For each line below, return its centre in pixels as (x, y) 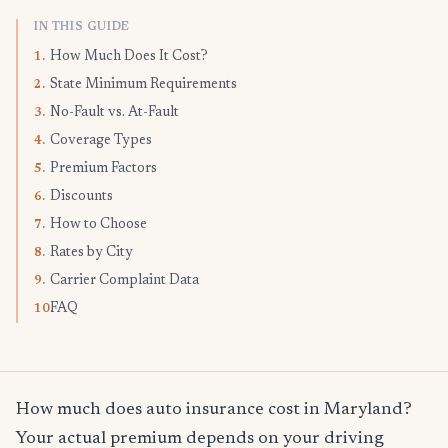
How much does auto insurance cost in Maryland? (214, 410)
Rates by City (91, 253)
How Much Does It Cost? (129, 57)
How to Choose (98, 225)
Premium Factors (103, 169)
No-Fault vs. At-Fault (114, 113)
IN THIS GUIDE (82, 27)
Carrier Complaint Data (124, 281)
